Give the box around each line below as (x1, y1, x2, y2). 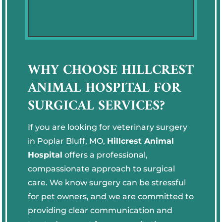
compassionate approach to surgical (28, 164, 175, 173)
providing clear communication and (28, 205, 173, 215)
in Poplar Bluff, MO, (28, 136, 108, 146)
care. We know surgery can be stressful (28, 177, 186, 187)
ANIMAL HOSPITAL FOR (28, 76, 181, 101)
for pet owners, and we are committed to (28, 191, 194, 201)
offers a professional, (62, 150, 148, 160)
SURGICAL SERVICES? (28, 94, 166, 118)
